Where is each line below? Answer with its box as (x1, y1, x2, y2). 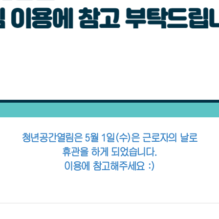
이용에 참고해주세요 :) (64, 161, 155, 171)
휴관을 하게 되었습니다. (62, 147, 157, 157)
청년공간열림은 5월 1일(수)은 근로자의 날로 (22, 133, 197, 143)
